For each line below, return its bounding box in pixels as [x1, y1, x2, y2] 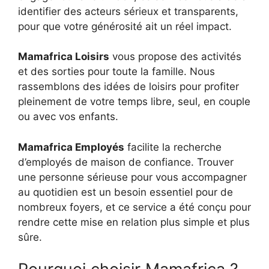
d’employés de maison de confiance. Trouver [18, 156, 234, 168]
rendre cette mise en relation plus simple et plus [18, 216, 250, 228]
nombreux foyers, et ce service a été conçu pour [18, 201, 251, 213]
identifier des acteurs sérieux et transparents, [18, 5, 238, 17]
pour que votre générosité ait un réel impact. [18, 20, 232, 32]
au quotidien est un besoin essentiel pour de [18, 186, 233, 198]
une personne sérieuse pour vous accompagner [18, 171, 247, 183]
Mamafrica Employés [18, 141, 124, 153]
